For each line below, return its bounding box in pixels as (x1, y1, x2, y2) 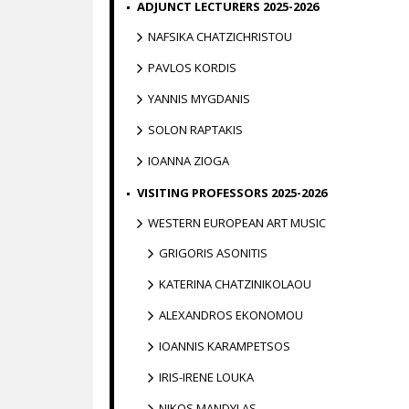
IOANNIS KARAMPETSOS (159, 338, 290, 354)
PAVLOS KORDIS (148, 59, 236, 76)
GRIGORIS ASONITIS (159, 245, 267, 261)
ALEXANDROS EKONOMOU (159, 307, 303, 323)
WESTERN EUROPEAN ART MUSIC (148, 215, 326, 231)
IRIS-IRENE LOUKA (159, 369, 254, 385)
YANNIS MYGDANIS (148, 90, 250, 107)
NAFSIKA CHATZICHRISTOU (148, 28, 292, 45)
